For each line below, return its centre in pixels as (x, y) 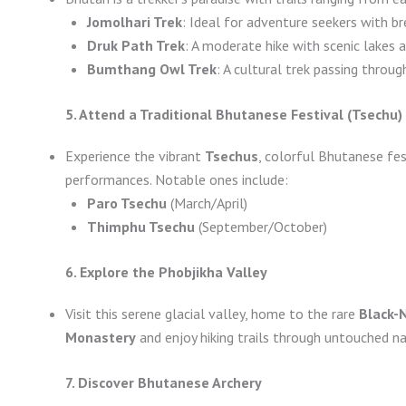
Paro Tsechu (127, 203)
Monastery (101, 338)
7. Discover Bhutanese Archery (164, 383)
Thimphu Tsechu (141, 227)
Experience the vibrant (135, 156)
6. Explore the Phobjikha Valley (166, 272)
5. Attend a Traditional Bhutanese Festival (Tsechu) (234, 115)
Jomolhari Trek (135, 22)
